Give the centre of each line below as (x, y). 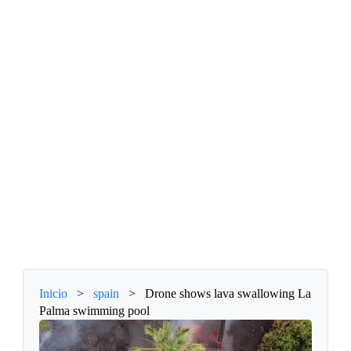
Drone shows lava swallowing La (228, 294)
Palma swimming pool (95, 311)
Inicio (54, 294)
